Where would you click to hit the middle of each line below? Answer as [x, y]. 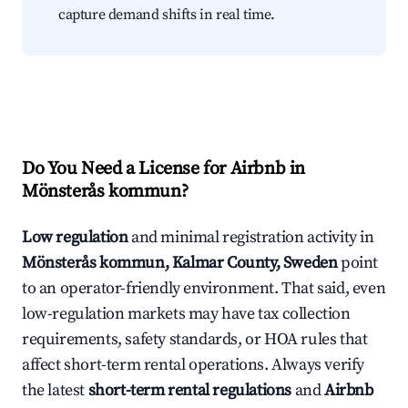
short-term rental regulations [190, 391]
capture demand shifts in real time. [167, 15]
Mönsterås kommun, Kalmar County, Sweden [180, 263]
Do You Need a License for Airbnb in [164, 169]
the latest [55, 391]
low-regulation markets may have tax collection [186, 314]
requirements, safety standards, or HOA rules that [195, 340]
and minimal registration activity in [251, 238]
